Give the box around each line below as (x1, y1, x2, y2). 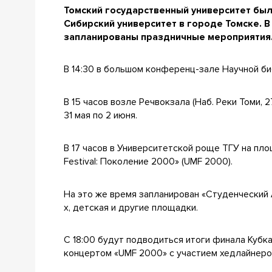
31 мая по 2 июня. (64, 109, 138, 122)
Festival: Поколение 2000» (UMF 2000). (64, 155, 233, 168)
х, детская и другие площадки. (64, 201, 199, 214)
